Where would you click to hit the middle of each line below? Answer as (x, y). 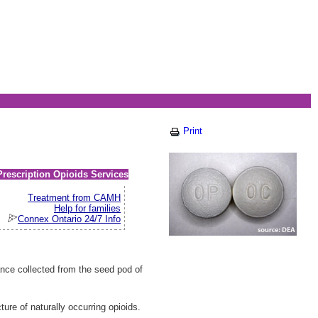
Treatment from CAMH (74, 198)
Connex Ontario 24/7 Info (69, 219)
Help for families (87, 209)
